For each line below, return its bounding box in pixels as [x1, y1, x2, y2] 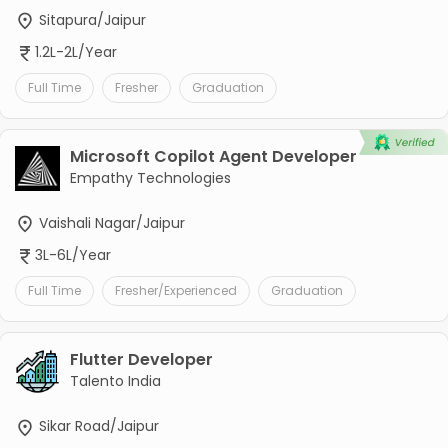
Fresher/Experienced [114, 282, 237, 300]
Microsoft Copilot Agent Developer [69, 145, 357, 169]
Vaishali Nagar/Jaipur [34, 213, 185, 234]
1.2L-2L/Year [34, 41, 117, 62]
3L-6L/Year [34, 245, 111, 266]
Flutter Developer [69, 348, 213, 372]
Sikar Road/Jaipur [34, 416, 159, 437]
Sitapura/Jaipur [34, 9, 146, 30]
